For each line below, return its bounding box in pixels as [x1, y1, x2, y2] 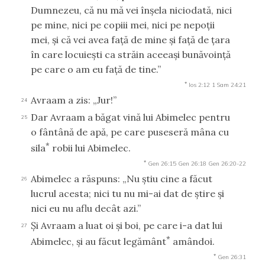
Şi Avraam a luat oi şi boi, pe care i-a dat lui [31, 219, 222, 231]
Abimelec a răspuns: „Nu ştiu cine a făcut [31, 172, 212, 185]
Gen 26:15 [148, 159, 176, 167]
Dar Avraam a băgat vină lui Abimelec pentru [31, 111, 230, 123]
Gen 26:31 [218, 253, 246, 261]
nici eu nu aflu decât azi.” [31, 202, 141, 214]
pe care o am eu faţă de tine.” [31, 63, 161, 75]
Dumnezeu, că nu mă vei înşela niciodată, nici [31, 4, 232, 16]
